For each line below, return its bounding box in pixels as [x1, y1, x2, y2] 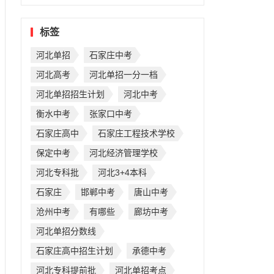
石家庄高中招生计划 [35, 246, 113, 256]
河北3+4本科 [97, 168, 147, 177]
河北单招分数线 [35, 226, 96, 236]
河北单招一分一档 [89, 70, 158, 80]
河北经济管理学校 [89, 148, 158, 158]
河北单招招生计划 [35, 89, 105, 99]
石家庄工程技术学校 [97, 128, 175, 138]
